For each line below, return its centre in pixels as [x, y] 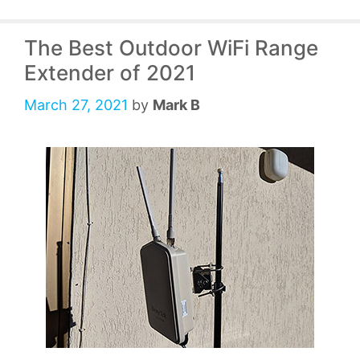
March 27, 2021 [76, 105]
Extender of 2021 [110, 73]
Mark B [176, 105]
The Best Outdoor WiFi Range [171, 48]
